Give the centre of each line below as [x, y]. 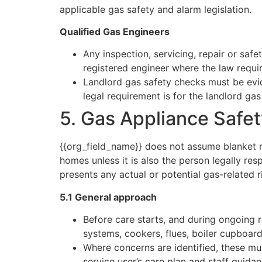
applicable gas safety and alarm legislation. [156, 9]
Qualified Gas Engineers [115, 32]
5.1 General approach [108, 197]
